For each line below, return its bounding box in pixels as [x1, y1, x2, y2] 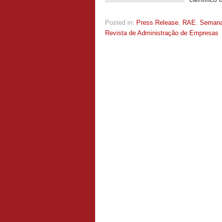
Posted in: [105, 19, 134, 26]
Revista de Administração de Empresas [105, 29, 219, 37]
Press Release [136, 19, 178, 26]
